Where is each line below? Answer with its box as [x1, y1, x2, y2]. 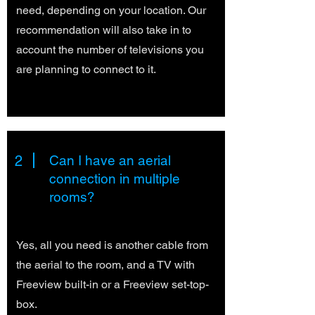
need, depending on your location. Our [16, 4, 206, 17]
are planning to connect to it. [16, 63, 156, 76]
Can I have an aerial [49, 153, 171, 168]
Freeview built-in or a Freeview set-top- [16, 278, 209, 291]
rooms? [49, 189, 95, 205]
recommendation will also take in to [16, 23, 191, 37]
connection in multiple [49, 171, 180, 186]
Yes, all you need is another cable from [16, 238, 208, 252]
